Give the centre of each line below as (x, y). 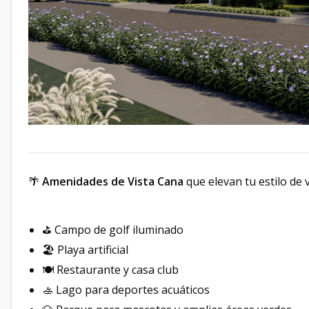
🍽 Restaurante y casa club (110, 270)
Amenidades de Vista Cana (113, 182)
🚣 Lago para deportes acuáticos (126, 290)
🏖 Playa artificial (85, 250)
